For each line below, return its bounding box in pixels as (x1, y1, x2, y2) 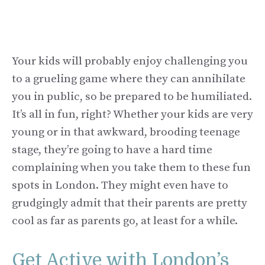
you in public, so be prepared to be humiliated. (12, 90, 252, 104)
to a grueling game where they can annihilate (12, 72, 245, 86)
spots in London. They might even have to (12, 179, 228, 193)
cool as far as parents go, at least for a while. (12, 214, 238, 228)
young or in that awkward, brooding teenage (12, 125, 240, 140)
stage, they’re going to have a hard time (12, 143, 212, 157)
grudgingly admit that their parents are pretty (12, 196, 247, 211)
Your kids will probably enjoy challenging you (12, 54, 248, 69)
